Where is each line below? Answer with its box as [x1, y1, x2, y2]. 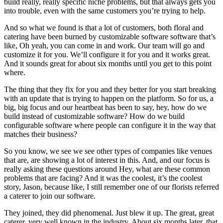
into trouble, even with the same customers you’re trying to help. [4, 6, 206, 15]
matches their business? [4, 129, 77, 138]
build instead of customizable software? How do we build [4, 111, 185, 120]
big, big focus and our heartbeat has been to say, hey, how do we [4, 103, 207, 111]
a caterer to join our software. [4, 191, 96, 200]
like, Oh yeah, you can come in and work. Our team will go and [4, 41, 205, 50]
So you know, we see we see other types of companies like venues [4, 146, 212, 155]
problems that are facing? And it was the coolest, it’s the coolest [4, 173, 202, 182]
